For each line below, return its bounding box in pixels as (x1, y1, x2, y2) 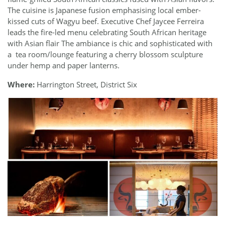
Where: (8, 79, 35, 89)
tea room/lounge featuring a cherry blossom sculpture (16, 49, 203, 60)
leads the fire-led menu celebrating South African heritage (8, 27, 206, 38)
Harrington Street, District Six (35, 79, 137, 89)
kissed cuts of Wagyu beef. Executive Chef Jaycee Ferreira (8, 16, 204, 27)
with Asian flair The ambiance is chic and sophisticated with (8, 38, 212, 49)
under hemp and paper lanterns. (8, 60, 120, 71)
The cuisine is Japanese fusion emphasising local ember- (8, 5, 201, 16)
